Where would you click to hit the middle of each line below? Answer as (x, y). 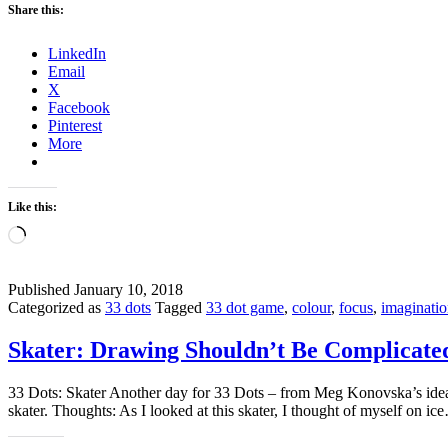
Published (41, 289)
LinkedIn (77, 53)
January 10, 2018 (128, 289)
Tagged (180, 307)
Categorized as (56, 307)
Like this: (32, 206)
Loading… (59, 233)
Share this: (36, 9)
